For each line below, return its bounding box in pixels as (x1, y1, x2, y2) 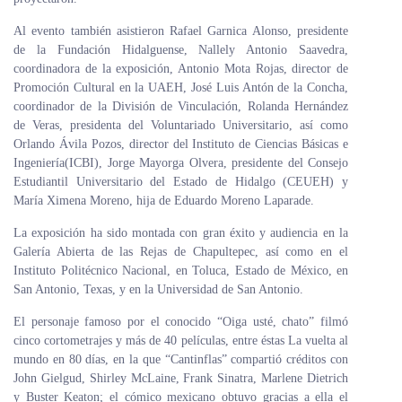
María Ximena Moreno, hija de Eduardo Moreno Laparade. (13, 194, 314, 207)
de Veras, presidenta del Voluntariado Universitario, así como (13, 118, 348, 132)
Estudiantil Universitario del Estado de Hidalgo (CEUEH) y (13, 175, 348, 188)
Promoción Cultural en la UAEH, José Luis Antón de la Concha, (13, 81, 348, 94)
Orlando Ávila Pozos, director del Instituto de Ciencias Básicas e (13, 137, 348, 151)
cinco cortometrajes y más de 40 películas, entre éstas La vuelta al (13, 334, 348, 347)
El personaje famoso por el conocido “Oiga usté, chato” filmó (13, 315, 348, 328)
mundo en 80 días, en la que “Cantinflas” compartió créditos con (13, 353, 348, 366)
